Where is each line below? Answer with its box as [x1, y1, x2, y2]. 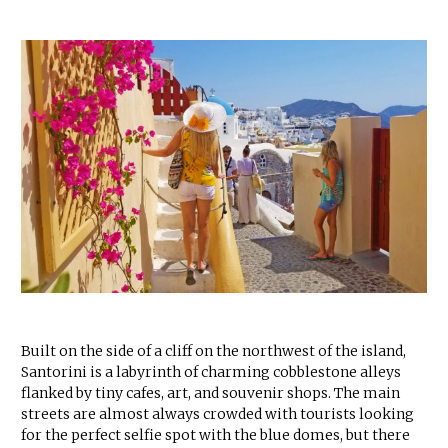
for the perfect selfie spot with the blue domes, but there [21, 425, 410, 444]
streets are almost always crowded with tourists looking [21, 404, 414, 423]
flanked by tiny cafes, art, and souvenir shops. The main [21, 383, 400, 402]
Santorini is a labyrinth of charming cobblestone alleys [21, 362, 401, 381]
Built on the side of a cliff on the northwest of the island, [21, 341, 406, 360]
